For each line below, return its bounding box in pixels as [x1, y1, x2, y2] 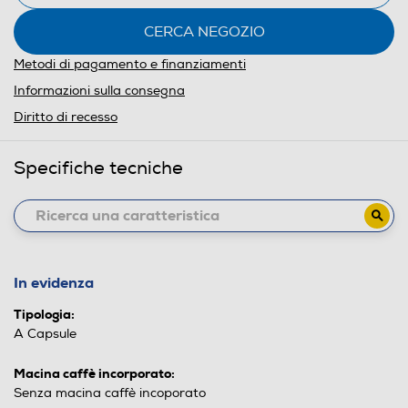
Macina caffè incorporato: [14, 364, 175, 382]
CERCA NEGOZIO [143, 22, 265, 41]
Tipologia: [14, 305, 75, 322]
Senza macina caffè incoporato [14, 384, 206, 401]
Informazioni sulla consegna [14, 82, 185, 98]
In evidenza [14, 272, 94, 292]
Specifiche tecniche [14, 156, 183, 179]
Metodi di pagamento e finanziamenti [14, 56, 246, 72]
